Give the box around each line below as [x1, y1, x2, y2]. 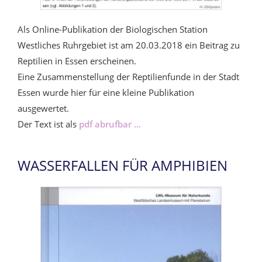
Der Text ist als [18, 118, 79, 130]
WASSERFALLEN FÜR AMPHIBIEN [18, 155, 227, 175]
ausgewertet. [18, 102, 69, 114]
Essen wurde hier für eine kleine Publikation [18, 86, 194, 98]
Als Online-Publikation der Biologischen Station [18, 23, 208, 35]
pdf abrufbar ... [79, 118, 141, 130]
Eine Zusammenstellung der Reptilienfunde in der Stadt [18, 70, 239, 82]
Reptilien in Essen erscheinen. [18, 54, 136, 67]
